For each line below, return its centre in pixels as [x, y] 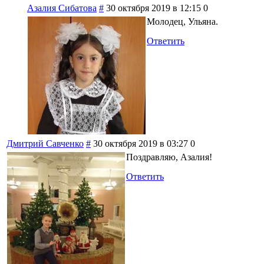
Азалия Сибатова [62, 8]
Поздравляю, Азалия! [169, 157]
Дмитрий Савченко [45, 143]
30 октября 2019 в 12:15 [154, 8]
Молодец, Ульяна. [182, 21]
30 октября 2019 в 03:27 [141, 143]
